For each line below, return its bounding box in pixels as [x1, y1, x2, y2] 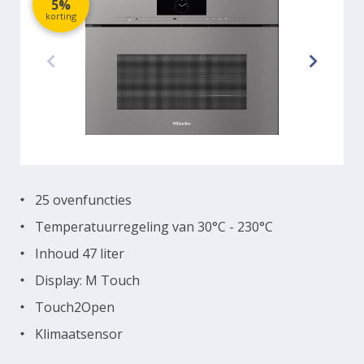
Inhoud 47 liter [35, 244, 124, 262]
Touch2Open [35, 297, 115, 316]
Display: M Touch [35, 271, 140, 289]
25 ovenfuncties [35, 190, 132, 209]
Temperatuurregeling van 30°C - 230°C [35, 217, 273, 236]
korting [45, 10, 76, 22]
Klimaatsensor [35, 324, 123, 343]
